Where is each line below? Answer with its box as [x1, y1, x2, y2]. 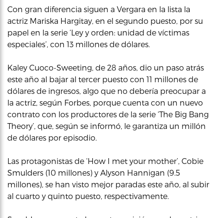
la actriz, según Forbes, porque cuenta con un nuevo [7, 97, 203, 107]
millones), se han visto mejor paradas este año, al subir [7, 179, 209, 189]
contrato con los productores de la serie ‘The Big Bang [7, 109, 209, 119]
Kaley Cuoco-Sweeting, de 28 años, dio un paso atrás [7, 62, 204, 72]
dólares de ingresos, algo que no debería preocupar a [7, 86, 206, 95]
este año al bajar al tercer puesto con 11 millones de [7, 74, 198, 84]
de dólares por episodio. [7, 132, 97, 142]
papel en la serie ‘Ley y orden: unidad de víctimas [7, 27, 189, 37]
